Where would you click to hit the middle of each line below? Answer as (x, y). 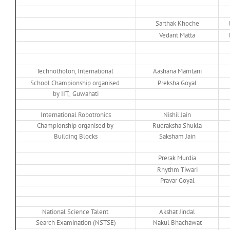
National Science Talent (76, 212)
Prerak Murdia (177, 158)
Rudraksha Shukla (177, 126)
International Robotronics (76, 115)
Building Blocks (76, 137)
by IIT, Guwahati (76, 94)
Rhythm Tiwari (177, 170)
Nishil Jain (177, 115)
